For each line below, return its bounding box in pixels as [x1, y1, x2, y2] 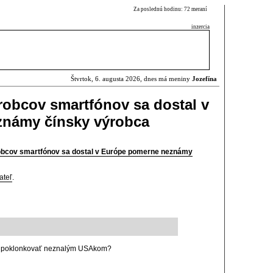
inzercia [191, 24, 210, 30]
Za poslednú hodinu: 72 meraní [133, 6, 210, 12]
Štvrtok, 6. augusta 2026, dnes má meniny [71, 76, 192, 82]
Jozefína [192, 76, 217, 82]
